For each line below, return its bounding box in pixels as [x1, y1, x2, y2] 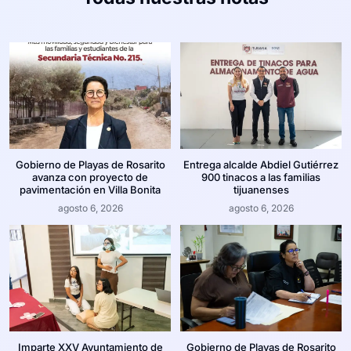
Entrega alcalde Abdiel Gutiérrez [183, 158, 338, 172]
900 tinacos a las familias [201, 171, 320, 184]
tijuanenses [233, 183, 289, 197]
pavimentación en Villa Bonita [20, 183, 161, 197]
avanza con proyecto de [32, 171, 148, 184]
